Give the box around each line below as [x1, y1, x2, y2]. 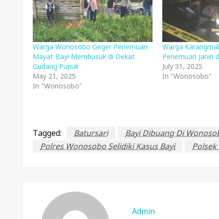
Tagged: [33, 128, 62, 139]
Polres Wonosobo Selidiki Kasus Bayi [40, 140, 175, 152]
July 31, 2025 [162, 62, 203, 71]
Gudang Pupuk [33, 62, 79, 71]
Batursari [74, 128, 108, 139]
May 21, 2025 [33, 71, 76, 81]
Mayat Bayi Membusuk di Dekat [33, 52, 135, 62]
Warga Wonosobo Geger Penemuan [33, 42, 148, 52]
